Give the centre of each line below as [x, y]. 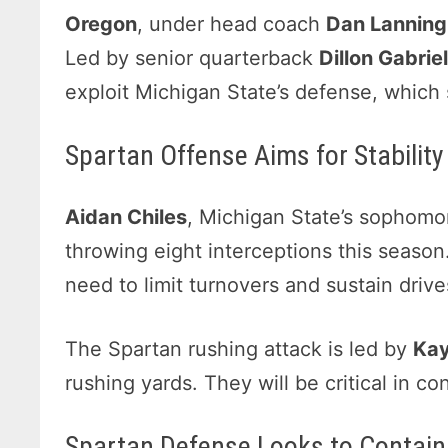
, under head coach [232, 24]
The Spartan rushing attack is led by [239, 349]
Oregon [101, 24]
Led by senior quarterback [192, 58]
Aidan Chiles [126, 217]
